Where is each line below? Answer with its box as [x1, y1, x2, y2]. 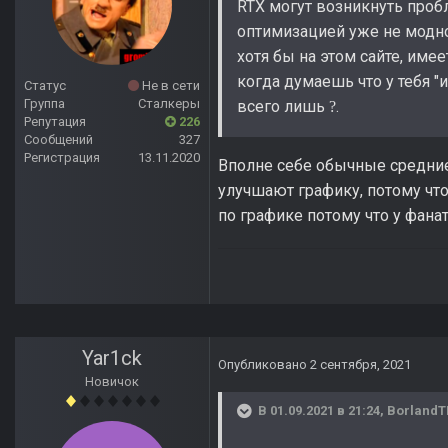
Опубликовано [218, 357, 310, 373]
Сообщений [24, 132, 93, 148]
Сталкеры [138, 96, 200, 112]
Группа [24, 96, 65, 112]
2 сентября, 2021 [310, 357, 411, 373]
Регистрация [24, 150, 100, 166]
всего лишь [237, 97, 329, 117]
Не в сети [139, 78, 200, 94]
